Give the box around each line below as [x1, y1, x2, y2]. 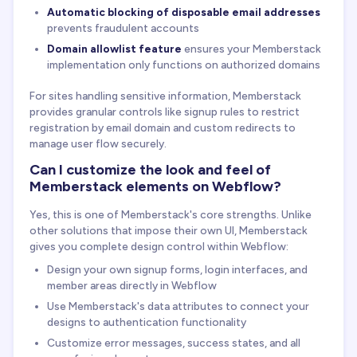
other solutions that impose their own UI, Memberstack [29, 223, 308, 237]
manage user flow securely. [29, 137, 167, 151]
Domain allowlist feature [47, 41, 182, 55]
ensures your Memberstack [182, 41, 321, 55]
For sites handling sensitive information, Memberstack [29, 89, 301, 103]
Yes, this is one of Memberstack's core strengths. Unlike [29, 207, 312, 221]
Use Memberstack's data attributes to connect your [47, 299, 309, 312]
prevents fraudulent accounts [47, 21, 199, 34]
